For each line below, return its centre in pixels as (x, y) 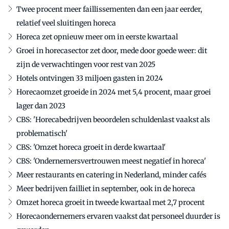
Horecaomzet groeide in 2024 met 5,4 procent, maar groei (114, 92)
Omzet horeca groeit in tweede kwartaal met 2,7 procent (110, 202)
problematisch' (42, 133)
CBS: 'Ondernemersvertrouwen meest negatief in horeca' (111, 161)
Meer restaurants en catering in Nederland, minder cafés (111, 175)
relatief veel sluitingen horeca (66, 23)
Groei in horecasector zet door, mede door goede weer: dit (112, 51)
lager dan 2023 (41, 106)
